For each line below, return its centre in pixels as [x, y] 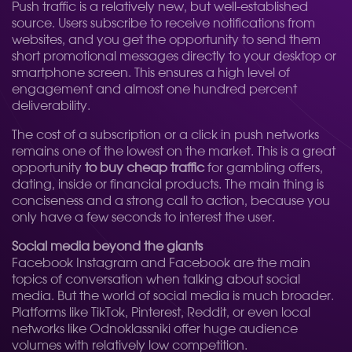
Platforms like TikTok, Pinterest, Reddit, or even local [161, 313]
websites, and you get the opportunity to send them [166, 40]
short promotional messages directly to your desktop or [174, 57]
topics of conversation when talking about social [156, 280]
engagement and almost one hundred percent [154, 90]
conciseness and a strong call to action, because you [171, 201]
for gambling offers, [264, 168]
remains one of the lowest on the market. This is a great [174, 152]
